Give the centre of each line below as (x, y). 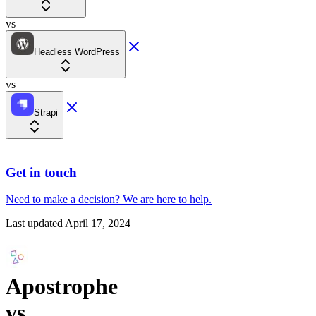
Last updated (34, 224)
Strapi (46, 113)
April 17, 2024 (98, 224)
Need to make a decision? (63, 200)
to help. (195, 200)
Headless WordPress (77, 52)
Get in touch (41, 172)
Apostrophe (62, 286)
